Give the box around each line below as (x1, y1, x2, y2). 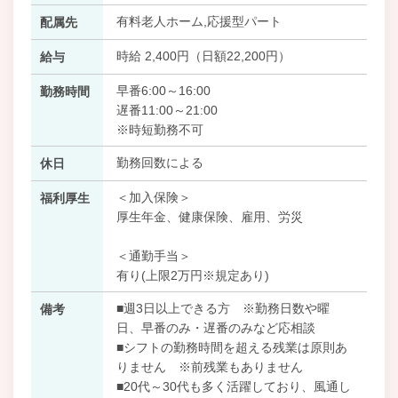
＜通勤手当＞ (115, 248, 191, 263)
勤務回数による (115, 155, 203, 170)
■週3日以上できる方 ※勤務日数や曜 (115, 300, 330, 315)
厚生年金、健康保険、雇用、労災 (115, 209, 303, 224)
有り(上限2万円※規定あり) (115, 267, 269, 283)
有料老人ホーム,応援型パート (115, 13, 282, 28)
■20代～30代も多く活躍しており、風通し (115, 378, 351, 394)
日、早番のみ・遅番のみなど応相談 (115, 320, 315, 335)
